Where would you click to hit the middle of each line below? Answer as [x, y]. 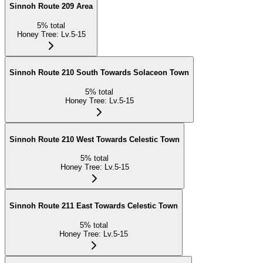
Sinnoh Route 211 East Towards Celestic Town [94, 206]
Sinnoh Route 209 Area [51, 6]
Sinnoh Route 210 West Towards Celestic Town [95, 139]
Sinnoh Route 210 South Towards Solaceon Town [99, 73]
